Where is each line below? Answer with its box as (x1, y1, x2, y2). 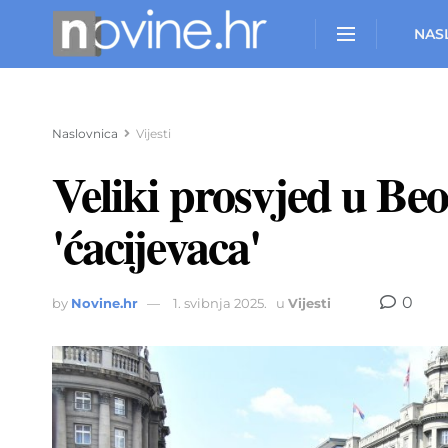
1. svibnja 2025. (173, 295, 267, 312)
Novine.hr (71, 295, 138, 312)
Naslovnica (52, 126, 118, 141)
